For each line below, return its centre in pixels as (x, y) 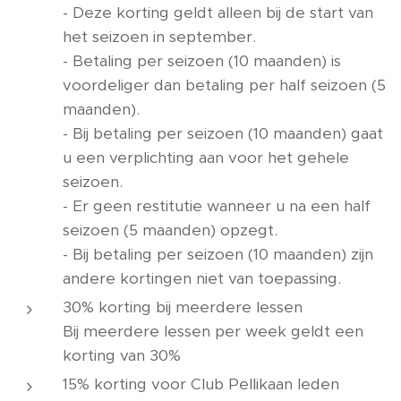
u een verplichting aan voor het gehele (206, 158)
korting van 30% (122, 355)
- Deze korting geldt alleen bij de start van (218, 13)
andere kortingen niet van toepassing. (202, 278)
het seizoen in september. (159, 37)
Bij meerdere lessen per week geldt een (213, 331)
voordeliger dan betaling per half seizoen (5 (224, 85)
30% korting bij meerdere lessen (183, 307)
